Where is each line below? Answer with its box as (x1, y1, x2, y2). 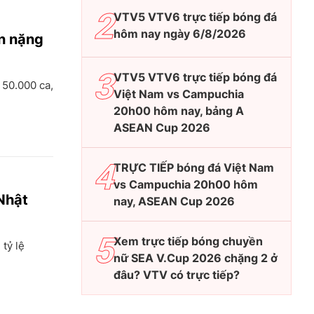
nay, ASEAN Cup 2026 (114, 193, 235, 208)
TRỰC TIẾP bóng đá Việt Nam (114, 160, 274, 175)
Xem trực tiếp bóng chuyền (114, 233, 263, 248)
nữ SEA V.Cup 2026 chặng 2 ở (114, 250, 278, 265)
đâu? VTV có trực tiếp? (114, 267, 240, 282)
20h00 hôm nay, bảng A (114, 103, 244, 118)
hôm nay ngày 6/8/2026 (114, 26, 246, 41)
